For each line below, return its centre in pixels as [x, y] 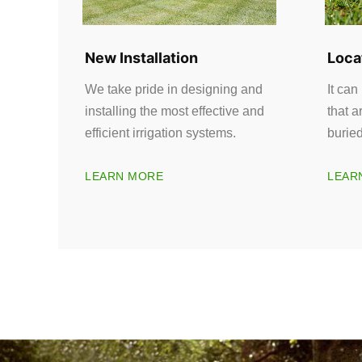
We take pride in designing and [174, 90]
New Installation [141, 58]
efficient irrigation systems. [160, 133]
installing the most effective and [175, 112]
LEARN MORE [124, 176]
